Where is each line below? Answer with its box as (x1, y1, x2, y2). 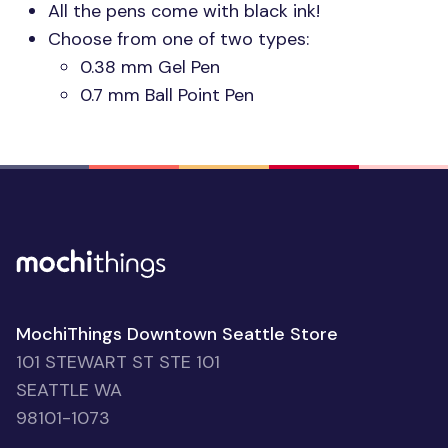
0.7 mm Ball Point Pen (80, 83, 254, 107)
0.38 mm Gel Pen (80, 55, 220, 79)
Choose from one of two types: (48, 27, 309, 51)
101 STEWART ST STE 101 (16, 350, 220, 375)
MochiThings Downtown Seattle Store (16, 322, 338, 347)
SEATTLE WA (16, 378, 122, 403)
